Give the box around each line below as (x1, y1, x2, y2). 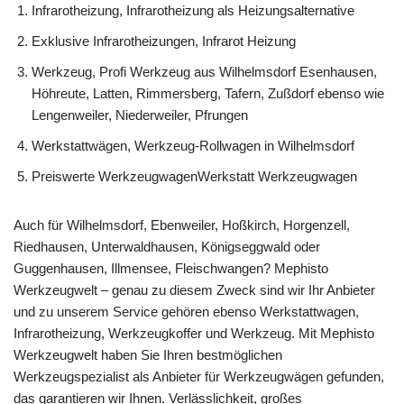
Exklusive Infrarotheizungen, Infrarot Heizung (32, 32, 296, 49)
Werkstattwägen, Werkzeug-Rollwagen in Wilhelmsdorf (32, 137, 354, 153)
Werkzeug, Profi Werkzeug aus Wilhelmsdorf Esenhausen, (32, 63, 377, 79)
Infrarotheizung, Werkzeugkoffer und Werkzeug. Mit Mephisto (14, 325, 374, 341)
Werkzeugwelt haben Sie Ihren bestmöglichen (14, 346, 282, 363)
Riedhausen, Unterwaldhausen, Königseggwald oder (14, 238, 320, 254)
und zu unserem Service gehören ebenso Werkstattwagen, (14, 303, 359, 319)
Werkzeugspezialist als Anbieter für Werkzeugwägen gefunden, (14, 368, 384, 384)
